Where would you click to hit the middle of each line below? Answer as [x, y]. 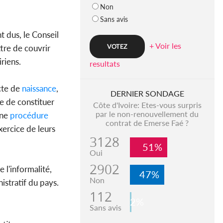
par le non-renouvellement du [147, 114]
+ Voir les [165, 46]
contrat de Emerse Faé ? [147, 123]
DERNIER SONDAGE [147, 94]
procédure [28, 115]
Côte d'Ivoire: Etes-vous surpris [147, 105]
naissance [38, 89]
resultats [105, 64]
